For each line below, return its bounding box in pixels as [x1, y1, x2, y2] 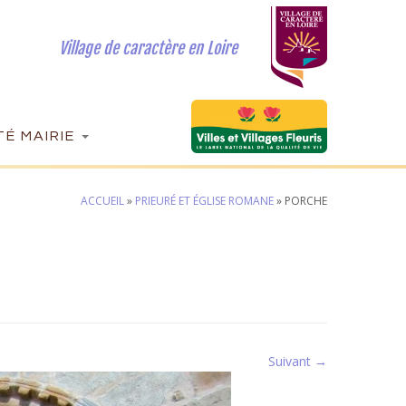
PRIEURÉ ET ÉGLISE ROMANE [135, 193, 274, 208]
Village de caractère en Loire [58, 38, 237, 58]
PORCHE [285, 193, 327, 208]
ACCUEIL [81, 193, 124, 208]
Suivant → [268, 353, 327, 370]
